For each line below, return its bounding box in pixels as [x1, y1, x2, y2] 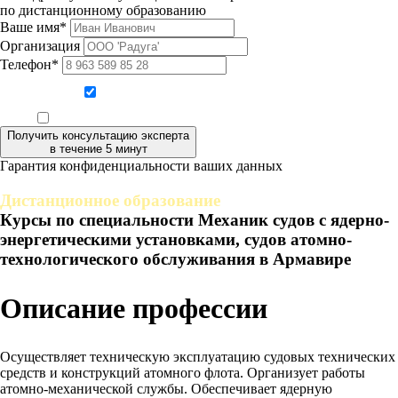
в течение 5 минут [49, 141, 147, 155]
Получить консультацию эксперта [7, 128, 189, 142]
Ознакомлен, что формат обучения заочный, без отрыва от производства [53, 114, 365, 125]
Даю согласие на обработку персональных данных [101, 88, 317, 99]
